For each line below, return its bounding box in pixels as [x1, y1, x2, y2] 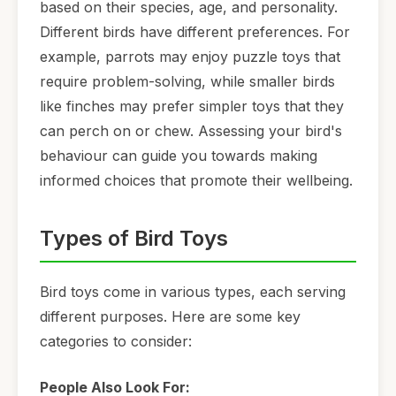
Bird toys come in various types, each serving [40, 283, 346, 301]
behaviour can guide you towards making [40, 147, 317, 165]
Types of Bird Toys [40, 225, 228, 252]
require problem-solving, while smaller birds [40, 72, 335, 91]
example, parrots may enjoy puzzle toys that [40, 48, 340, 66]
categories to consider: [40, 332, 192, 351]
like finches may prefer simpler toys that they [40, 97, 344, 116]
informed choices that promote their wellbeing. [40, 171, 353, 190]
